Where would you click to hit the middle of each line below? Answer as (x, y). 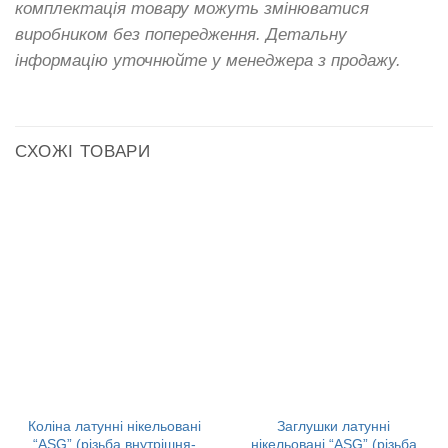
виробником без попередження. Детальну (181, 35)
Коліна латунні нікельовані (114, 426)
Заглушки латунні (333, 426)
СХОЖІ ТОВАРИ (83, 151)
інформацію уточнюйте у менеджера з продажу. (208, 61)
